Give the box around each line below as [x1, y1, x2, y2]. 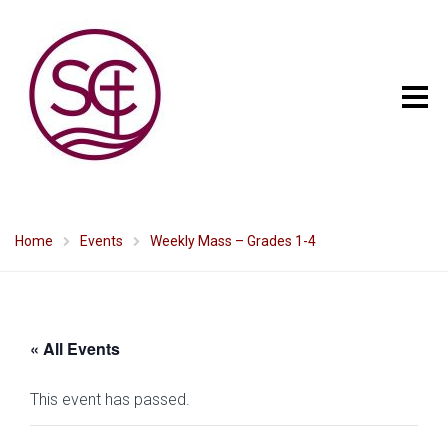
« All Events [30, 337, 120, 360]
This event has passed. [30, 390, 190, 409]
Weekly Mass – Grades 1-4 [150, 233, 316, 249]
